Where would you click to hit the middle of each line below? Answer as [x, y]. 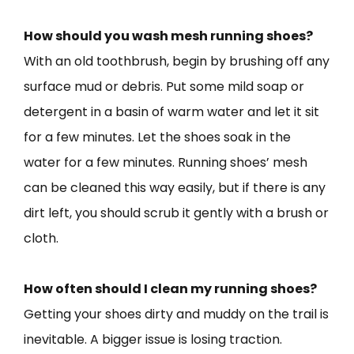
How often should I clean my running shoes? [170, 288]
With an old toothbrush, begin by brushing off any [177, 61]
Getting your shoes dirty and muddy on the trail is [176, 314]
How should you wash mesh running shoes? [168, 36]
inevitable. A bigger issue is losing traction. [153, 339]
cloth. [41, 238]
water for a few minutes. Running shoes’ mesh [166, 162]
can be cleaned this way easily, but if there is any [175, 187]
